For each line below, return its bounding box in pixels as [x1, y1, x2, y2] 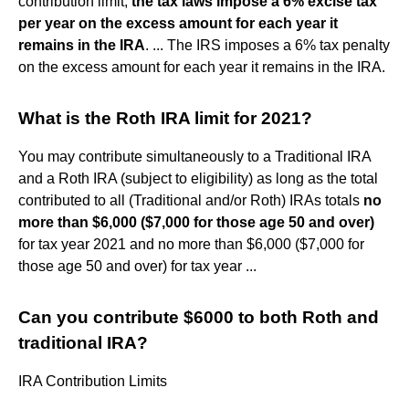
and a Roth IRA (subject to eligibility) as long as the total [18, 170, 378, 186]
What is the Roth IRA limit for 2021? [18, 108, 312, 128]
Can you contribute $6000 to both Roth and [18, 307, 379, 327]
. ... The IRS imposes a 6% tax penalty [145, 37, 390, 53]
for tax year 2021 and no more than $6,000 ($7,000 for [18, 236, 364, 252]
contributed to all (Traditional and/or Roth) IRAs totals [18, 192, 363, 208]
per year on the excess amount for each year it [18, 15, 338, 31]
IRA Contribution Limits [18, 372, 167, 389]
